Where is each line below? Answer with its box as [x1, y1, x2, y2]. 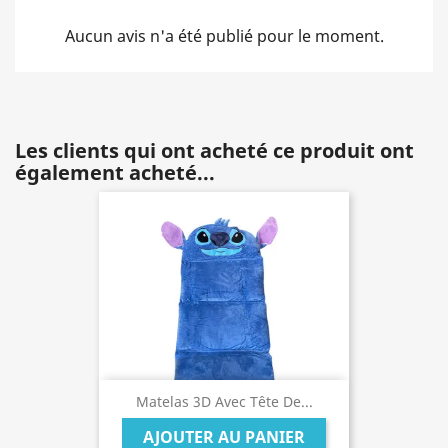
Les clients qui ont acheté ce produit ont [15, 137, 414, 165]
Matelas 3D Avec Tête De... [135, 392, 313, 412]
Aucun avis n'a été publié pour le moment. [64, 25, 384, 48]
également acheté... [15, 159, 215, 187]
